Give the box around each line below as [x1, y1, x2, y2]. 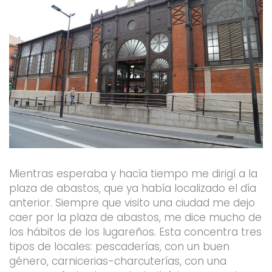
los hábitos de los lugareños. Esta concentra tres [8, 224, 262, 239]
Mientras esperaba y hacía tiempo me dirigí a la [8, 166, 257, 181]
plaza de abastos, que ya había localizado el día [8, 180, 256, 195]
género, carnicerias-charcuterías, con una [8, 253, 226, 268]
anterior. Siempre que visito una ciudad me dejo [8, 195, 255, 210]
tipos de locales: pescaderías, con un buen [8, 239, 229, 254]
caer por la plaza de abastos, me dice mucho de [8, 209, 262, 225]
